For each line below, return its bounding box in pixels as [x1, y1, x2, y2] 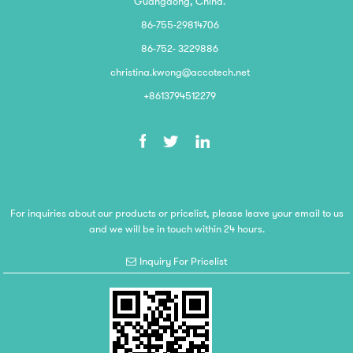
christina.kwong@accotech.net [110, 64, 250, 80]
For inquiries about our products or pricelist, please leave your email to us [9, 205, 344, 221]
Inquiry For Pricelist [139, 254, 228, 269]
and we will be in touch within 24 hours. [88, 221, 265, 236]
